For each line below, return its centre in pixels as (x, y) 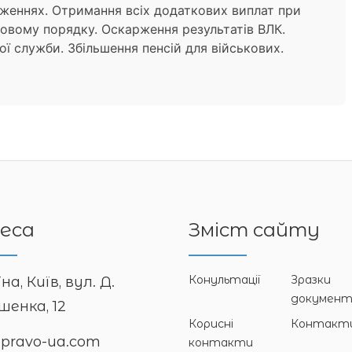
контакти (221, 343)
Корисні (211, 324)
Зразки (311, 280)
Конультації (224, 280)
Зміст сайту (254, 230)
